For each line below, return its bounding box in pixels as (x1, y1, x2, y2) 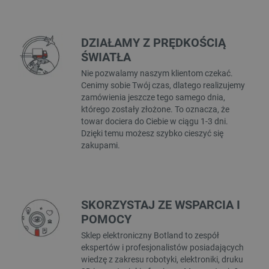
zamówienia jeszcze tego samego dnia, (80, 92, 225, 102)
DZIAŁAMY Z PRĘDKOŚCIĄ (80, 35, 226, 50)
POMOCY (80, 211, 131, 226)
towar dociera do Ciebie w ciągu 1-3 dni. (80, 116, 228, 126)
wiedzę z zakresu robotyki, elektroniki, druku (80, 254, 243, 264)
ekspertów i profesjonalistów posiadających (80, 242, 244, 252)
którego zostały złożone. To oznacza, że (80, 104, 229, 114)
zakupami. (80, 140, 120, 150)
